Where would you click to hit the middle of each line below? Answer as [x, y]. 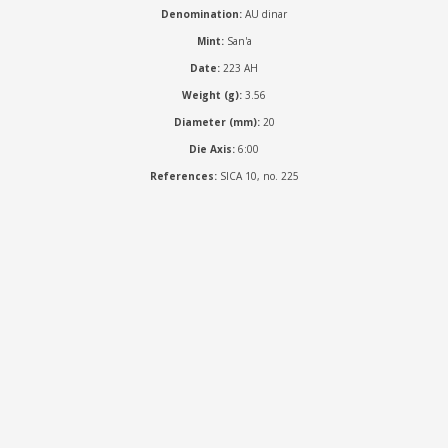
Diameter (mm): [216, 121]
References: [183, 175]
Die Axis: [212, 148]
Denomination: [203, 13]
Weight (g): [212, 94]
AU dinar [266, 13]
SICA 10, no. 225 [257, 175]
